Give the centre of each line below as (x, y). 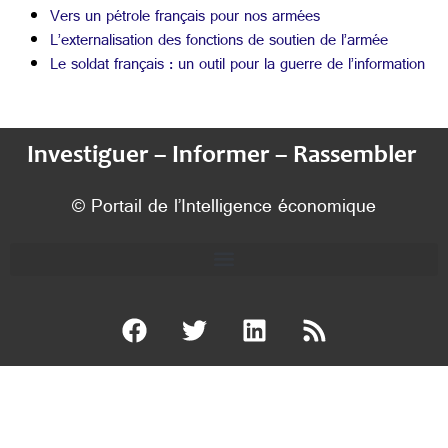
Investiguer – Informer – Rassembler (224, 156)
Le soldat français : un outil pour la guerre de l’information (237, 67)
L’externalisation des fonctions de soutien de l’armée (219, 43)
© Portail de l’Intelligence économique (224, 208)
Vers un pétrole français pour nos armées (185, 19)
